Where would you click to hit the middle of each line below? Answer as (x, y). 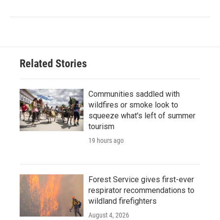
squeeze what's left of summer (142, 115)
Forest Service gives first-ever (141, 179)
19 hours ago (106, 140)
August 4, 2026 (109, 215)
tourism (101, 126)
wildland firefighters (123, 201)
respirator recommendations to (141, 190)
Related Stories (53, 63)
